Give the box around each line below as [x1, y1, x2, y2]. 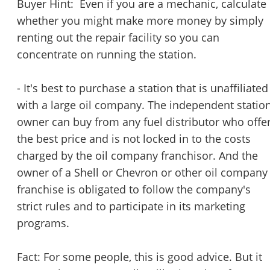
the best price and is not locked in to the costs [17, 131, 251, 146]
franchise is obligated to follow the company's [17, 182, 251, 197]
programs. [17, 216, 69, 231]
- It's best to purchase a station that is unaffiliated [17, 81, 268, 96]
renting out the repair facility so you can [17, 30, 219, 45]
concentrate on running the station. [17, 47, 196, 62]
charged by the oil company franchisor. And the [17, 148, 258, 163]
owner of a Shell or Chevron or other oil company [17, 165, 268, 180]
